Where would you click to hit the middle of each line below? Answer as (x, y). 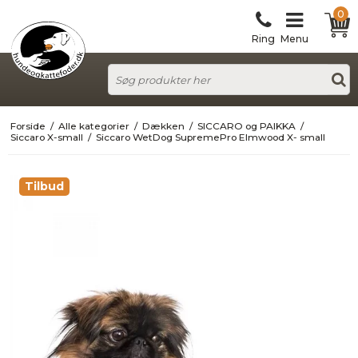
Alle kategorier (93, 125)
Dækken (163, 125)
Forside (28, 125)
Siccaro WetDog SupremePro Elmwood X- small (210, 137)
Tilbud (44, 186)
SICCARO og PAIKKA (246, 125)
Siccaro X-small (46, 137)
